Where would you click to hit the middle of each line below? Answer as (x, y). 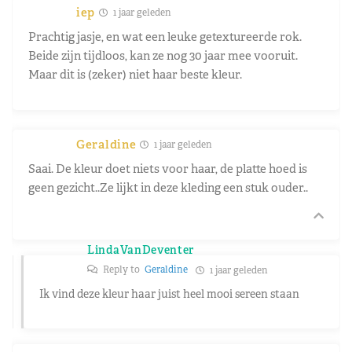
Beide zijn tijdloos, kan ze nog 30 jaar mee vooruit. (163, 55)
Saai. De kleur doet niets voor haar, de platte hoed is (168, 168)
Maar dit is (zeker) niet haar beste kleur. (135, 74)
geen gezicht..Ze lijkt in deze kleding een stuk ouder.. (168, 187)
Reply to (123, 269)
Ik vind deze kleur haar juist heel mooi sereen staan (169, 293)
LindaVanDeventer (141, 249)
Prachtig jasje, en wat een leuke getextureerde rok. (165, 36)
